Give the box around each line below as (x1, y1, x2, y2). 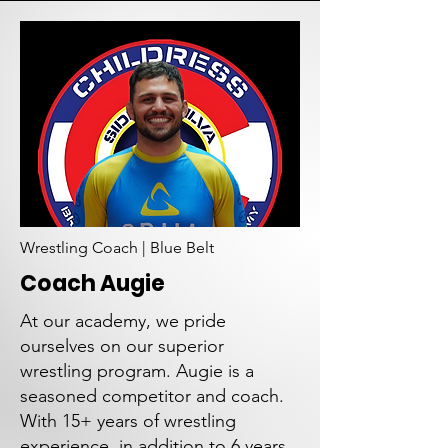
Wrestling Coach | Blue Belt (20, 238, 214, 257)
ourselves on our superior (20, 335, 224, 357)
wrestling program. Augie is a (20, 360, 254, 382)
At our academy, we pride (20, 310, 226, 332)
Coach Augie (20, 268, 165, 299)
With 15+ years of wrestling (20, 410, 236, 432)
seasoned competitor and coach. (20, 385, 284, 407)
